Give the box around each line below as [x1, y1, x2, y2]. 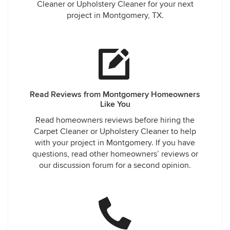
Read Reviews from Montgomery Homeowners [30, 89, 200, 100]
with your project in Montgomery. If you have [35, 138, 195, 148]
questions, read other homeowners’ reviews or [32, 149, 198, 159]
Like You [100, 99, 130, 109]
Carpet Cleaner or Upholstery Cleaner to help [34, 126, 196, 137]
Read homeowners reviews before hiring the [35, 115, 195, 125]
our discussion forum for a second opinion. [39, 160, 191, 170]
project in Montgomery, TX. [66, 10, 164, 21]
